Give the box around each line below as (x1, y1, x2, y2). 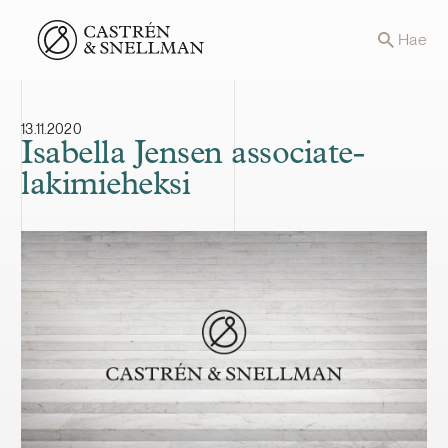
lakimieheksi (21, 169, 191, 202)
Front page (20, 21, 103, 43)
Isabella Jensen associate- (21, 138, 365, 171)
